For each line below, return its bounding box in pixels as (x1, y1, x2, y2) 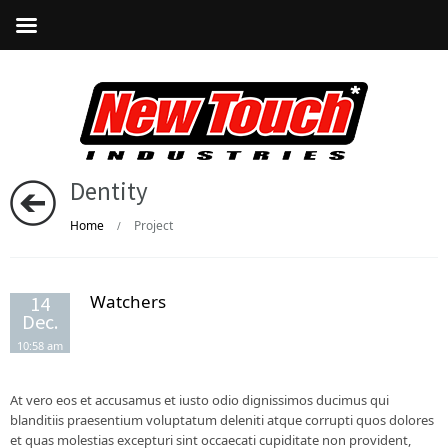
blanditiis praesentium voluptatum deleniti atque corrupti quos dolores (10, 411, 434, 429)
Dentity (70, 175, 148, 207)
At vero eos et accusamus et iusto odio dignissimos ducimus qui (10, 391, 389, 409)
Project (131, 217, 173, 234)
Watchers (90, 290, 166, 313)
